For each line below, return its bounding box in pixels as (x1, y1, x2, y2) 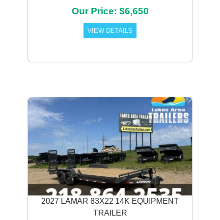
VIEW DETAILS (87, 27, 133, 35)
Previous (27, 97, 59, 106)
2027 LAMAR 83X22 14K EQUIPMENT (41, 197, 179, 206)
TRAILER (93, 209, 127, 218)
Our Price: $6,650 (71, 6, 149, 17)
